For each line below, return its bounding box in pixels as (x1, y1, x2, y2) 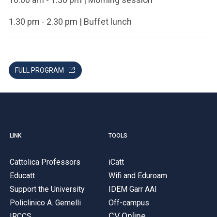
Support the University (10, 184, 85, 194)
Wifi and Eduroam (108, 170, 167, 180)
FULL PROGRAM (15, 66, 64, 74)
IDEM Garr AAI (108, 184, 157, 194)
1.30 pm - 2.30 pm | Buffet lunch (9, 16, 132, 27)
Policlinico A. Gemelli (10, 198, 81, 207)
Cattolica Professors (10, 157, 80, 167)
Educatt (10, 170, 35, 180)
